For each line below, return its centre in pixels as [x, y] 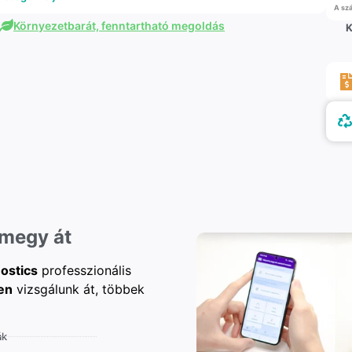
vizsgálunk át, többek [79, 290]
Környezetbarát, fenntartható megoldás [119, 25]
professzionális [84, 271]
